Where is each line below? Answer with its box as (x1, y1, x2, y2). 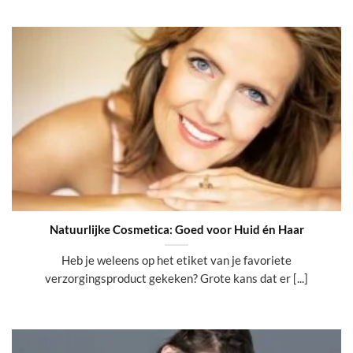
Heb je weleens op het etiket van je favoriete (61, 253, 292, 268)
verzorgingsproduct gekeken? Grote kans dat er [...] (45, 271, 308, 286)
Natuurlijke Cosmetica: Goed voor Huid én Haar (49, 221, 304, 236)
